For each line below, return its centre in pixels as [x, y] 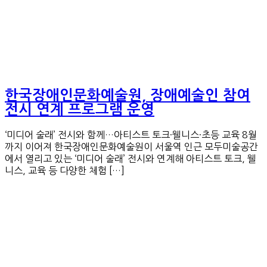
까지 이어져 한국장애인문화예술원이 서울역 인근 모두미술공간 [131, 147]
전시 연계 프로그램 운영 [80, 110]
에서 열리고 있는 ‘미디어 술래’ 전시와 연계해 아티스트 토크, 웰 [131, 159]
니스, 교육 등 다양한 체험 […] [65, 171]
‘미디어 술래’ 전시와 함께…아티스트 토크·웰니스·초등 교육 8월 [131, 135]
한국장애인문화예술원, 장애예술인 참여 [128, 96]
